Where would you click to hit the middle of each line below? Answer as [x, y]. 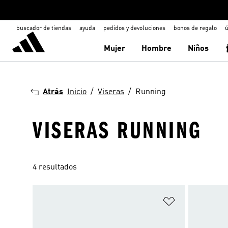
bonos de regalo [195, 28]
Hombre [157, 49]
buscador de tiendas [44, 28]
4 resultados [55, 167]
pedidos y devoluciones [134, 28]
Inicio [77, 92]
